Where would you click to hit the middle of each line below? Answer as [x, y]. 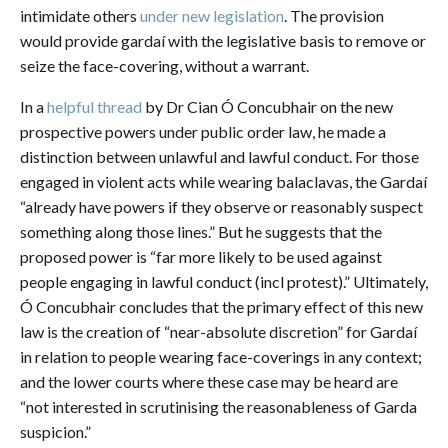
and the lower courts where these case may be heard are [209, 382]
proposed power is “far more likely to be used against [201, 257]
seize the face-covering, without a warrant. [164, 66]
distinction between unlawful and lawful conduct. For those [219, 157]
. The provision [334, 16]
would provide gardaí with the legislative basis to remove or [223, 41]
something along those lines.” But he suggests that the [201, 232]
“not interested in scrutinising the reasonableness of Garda [218, 407]
